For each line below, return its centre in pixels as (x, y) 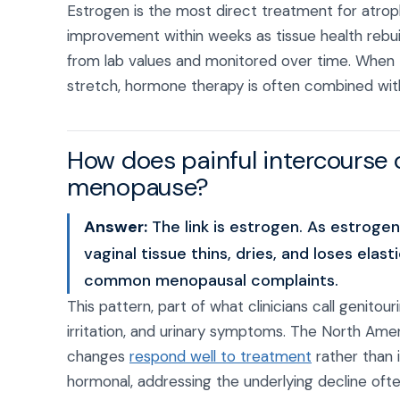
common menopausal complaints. (211, 280)
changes (98, 356)
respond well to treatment (221, 356)
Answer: (116, 227)
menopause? (138, 187)
